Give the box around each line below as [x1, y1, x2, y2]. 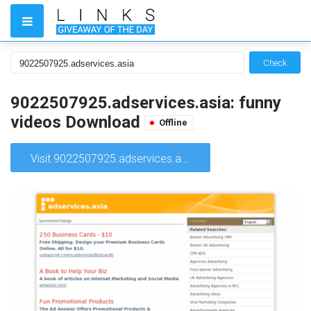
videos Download [10, 112, 144, 132]
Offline [159, 117, 187, 128]
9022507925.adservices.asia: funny [10, 93, 281, 112]
